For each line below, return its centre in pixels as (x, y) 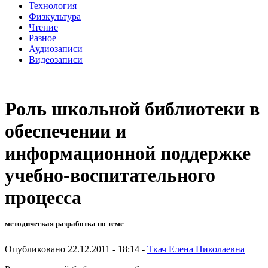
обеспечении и (66, 131)
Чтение (43, 27)
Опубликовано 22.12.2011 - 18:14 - (76, 249)
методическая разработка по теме (64, 224)
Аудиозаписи (56, 48)
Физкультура (55, 16)
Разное (42, 38)
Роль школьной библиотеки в (132, 109)
